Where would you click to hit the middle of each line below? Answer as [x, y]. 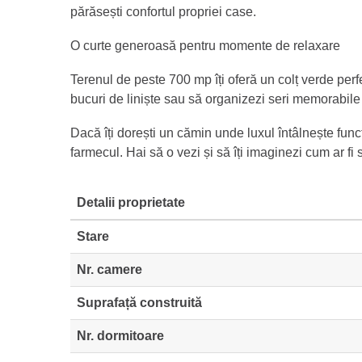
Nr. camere [109, 269]
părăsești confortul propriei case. [163, 11]
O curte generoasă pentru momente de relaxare [205, 45]
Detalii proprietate [131, 202]
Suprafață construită [139, 302]
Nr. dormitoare [120, 335]
